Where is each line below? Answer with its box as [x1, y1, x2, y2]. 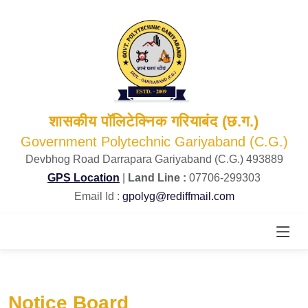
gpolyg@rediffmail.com [122, 190, 234, 202]
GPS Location [47, 172, 120, 184]
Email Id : [74, 190, 122, 202]
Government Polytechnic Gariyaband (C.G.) [20, 134, 288, 149]
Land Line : [128, 172, 189, 184]
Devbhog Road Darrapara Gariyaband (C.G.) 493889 [25, 153, 283, 165]
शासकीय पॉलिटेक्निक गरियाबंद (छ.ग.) [49, 113, 259, 130]
